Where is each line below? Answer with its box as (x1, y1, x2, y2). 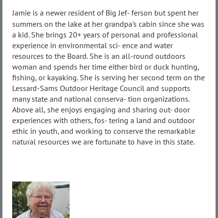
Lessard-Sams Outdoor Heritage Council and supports (12, 83, 190, 93)
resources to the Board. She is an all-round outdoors (12, 51, 185, 61)
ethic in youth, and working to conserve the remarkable (12, 126, 195, 136)
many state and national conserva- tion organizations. (12, 94, 189, 104)
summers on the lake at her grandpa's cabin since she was (12, 19, 204, 29)
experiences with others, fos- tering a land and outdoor (12, 115, 195, 126)
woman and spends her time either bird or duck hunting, (12, 62, 199, 72)
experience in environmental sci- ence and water (12, 40, 173, 51)
